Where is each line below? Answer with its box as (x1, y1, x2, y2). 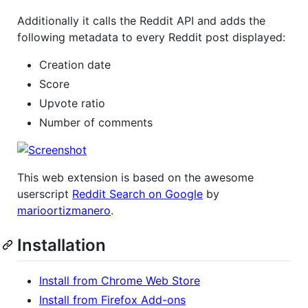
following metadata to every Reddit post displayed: (17, 30, 285, 44)
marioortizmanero (17, 203, 111, 217)
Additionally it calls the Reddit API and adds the (17, 13, 265, 27)
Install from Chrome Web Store (39, 273, 200, 287)
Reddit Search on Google (72, 186, 203, 201)
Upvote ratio (39, 96, 105, 110)
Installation (17, 234, 106, 255)
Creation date (39, 57, 111, 71)
